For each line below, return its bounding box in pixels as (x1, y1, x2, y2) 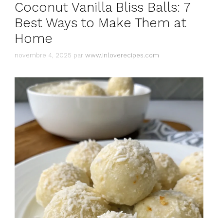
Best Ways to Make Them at (15, 15, 186, 31)
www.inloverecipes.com (85, 51, 159, 59)
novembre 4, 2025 (15, 51, 72, 59)
